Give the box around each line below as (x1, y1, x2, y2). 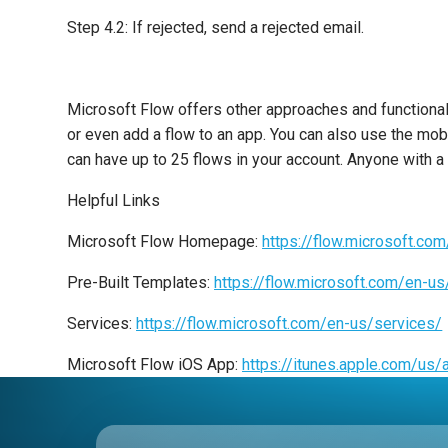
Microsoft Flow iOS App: (67, 355, 243, 375)
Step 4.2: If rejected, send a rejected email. (67, 18, 365, 38)
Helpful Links (67, 191, 161, 211)
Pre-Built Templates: (67, 273, 215, 293)
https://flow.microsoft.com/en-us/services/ (136, 314, 443, 334)
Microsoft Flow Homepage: (67, 232, 263, 252)
